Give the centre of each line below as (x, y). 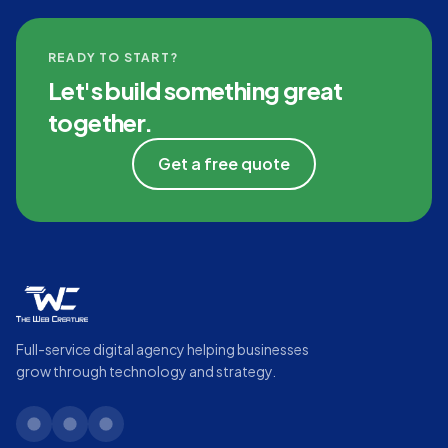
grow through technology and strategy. (146, 371)
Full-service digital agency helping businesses (162, 349)
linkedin (60, 434)
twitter (94, 434)
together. (100, 122)
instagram (141, 434)
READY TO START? (113, 57)
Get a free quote (224, 163)
